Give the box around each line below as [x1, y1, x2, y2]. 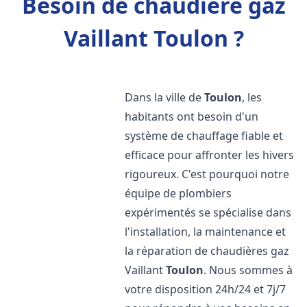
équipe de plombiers [125, 186, 232, 201]
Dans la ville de [125, 90, 205, 105]
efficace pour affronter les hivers [125, 147, 295, 162]
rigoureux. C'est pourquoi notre [125, 167, 290, 182]
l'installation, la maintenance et [125, 224, 286, 239]
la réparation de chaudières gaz [125, 243, 290, 258]
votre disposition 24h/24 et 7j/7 [125, 282, 286, 297]
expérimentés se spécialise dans [125, 205, 292, 220]
